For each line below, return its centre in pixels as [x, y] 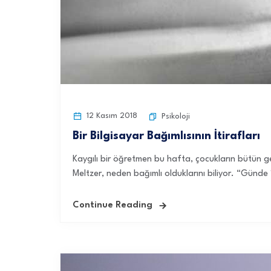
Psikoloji [176, 116]
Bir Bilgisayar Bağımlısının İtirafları [166, 136]
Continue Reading [113, 205]
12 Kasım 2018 [111, 116]
